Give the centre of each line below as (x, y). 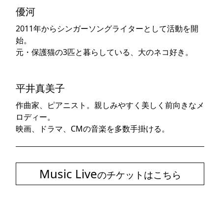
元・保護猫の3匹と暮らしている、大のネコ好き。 (104, 52)
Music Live (68, 174)
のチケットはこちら (139, 175)
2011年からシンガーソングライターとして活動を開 (107, 28)
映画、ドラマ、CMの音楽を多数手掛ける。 (93, 129)
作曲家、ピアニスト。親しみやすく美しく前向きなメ (110, 105)
